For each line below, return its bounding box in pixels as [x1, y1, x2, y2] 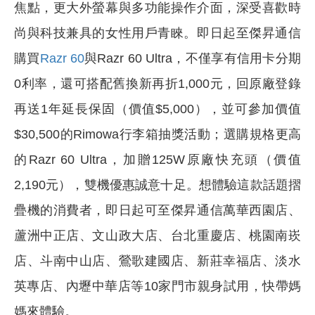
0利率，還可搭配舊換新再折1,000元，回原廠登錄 [14, 76, 301, 91]
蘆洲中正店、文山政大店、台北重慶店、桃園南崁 [14, 228, 301, 243]
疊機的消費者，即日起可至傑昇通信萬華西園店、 [14, 202, 301, 217]
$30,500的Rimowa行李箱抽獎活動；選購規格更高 [14, 127, 301, 141]
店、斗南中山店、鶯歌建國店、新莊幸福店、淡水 [14, 253, 301, 268]
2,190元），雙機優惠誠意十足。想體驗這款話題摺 [14, 177, 301, 192]
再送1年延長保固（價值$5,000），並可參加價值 [14, 101, 301, 116]
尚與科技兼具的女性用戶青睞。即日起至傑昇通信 [14, 25, 301, 40]
